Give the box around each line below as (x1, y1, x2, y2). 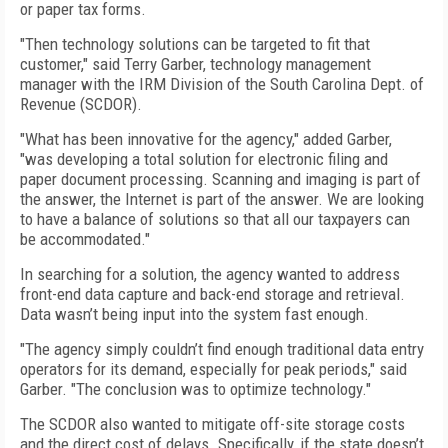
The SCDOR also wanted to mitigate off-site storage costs (20, 414, 405, 434)
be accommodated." (20, 229, 150, 249)
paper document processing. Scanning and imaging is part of (20, 169, 421, 189)
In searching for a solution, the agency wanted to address (20, 264, 400, 284)
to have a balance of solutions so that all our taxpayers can (20, 209, 410, 229)
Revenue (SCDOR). (20, 94, 142, 114)
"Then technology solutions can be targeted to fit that (20, 34, 370, 54)
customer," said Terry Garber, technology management (20, 54, 371, 74)
